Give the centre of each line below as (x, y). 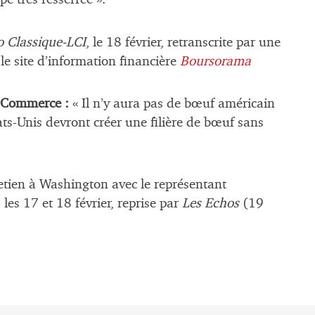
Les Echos (211, 204)
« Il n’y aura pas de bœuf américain (172, 104)
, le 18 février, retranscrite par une (183, 42)
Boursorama (216, 61)
